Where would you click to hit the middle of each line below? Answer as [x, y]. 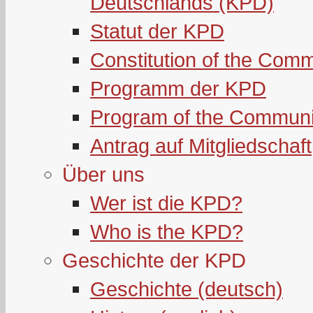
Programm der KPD [178, 88]
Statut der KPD [157, 31]
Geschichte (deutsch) [187, 289]
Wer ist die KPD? [166, 203]
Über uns [103, 174]
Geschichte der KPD [154, 260]
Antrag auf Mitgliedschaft [201, 146]
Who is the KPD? [167, 232]
